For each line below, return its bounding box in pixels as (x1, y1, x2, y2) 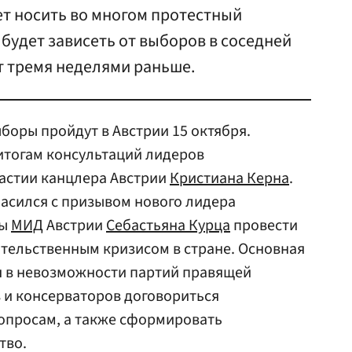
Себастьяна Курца (106, 214, 230, 236)
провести (230, 214, 298, 236)
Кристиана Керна (170, 167, 289, 189)
